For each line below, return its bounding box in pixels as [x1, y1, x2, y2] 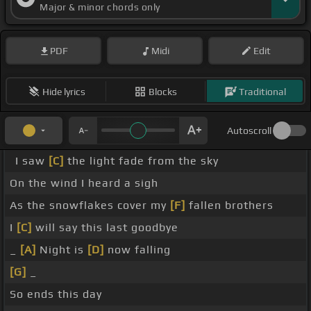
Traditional [238, 85, 286, 97]
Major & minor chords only [40, 1, 160, 13]
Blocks [149, 85, 177, 97]
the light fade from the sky [64, 154, 219, 168]
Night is [36, 243, 87, 257]
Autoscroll [227, 125, 271, 137]
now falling [104, 243, 171, 257]
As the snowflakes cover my [10, 199, 170, 212]
